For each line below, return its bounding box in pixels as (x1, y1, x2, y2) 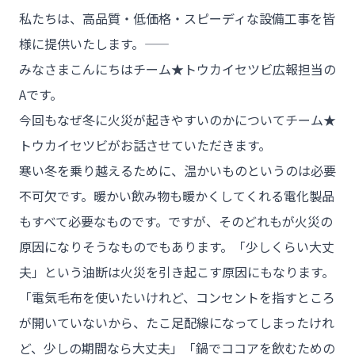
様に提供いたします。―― (19, 34, 144, 53)
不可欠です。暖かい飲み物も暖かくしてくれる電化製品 (19, 186, 334, 205)
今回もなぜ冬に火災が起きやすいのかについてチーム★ (19, 110, 336, 129)
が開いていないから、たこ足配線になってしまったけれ (19, 313, 334, 332)
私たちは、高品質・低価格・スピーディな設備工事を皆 (19, 9, 335, 28)
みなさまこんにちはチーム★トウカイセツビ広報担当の (19, 59, 336, 78)
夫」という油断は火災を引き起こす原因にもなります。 (19, 262, 334, 281)
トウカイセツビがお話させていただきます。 (19, 136, 271, 155)
